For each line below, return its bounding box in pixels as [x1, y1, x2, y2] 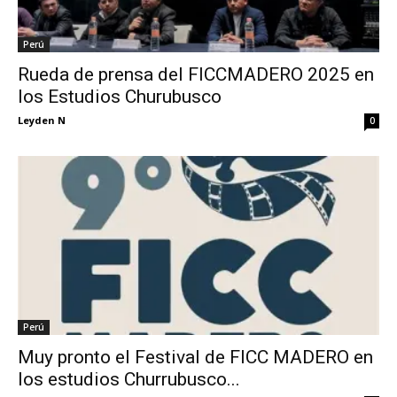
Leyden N [18, 113, 66, 128]
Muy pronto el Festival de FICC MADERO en [18, 346, 373, 368]
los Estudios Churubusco [18, 86, 222, 108]
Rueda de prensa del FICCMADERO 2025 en [18, 64, 374, 86]
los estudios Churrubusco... [18, 368, 240, 390]
